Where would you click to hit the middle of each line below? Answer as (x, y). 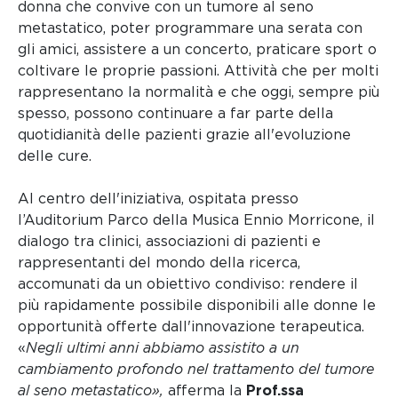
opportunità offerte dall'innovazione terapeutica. (191, 326)
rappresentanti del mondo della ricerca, (159, 262)
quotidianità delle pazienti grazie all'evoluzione (184, 134)
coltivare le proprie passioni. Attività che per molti (198, 70)
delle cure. (55, 155)
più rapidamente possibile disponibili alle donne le (197, 305)
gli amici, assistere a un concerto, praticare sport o (197, 49)
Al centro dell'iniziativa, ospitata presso (158, 198)
